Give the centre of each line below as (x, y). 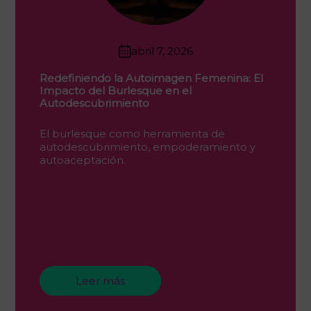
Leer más (100, 280)
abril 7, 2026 (162, 51)
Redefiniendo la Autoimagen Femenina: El (151, 78)
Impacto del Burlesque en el (116, 90)
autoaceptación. (83, 160)
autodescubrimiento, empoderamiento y (148, 146)
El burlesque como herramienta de (132, 133)
